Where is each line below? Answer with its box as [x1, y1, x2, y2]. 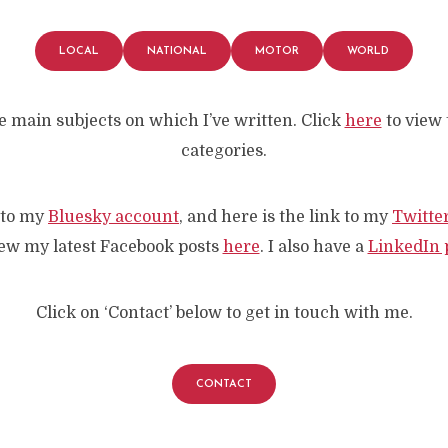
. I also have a [259, 238, 368, 256]
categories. [181, 142, 267, 160]
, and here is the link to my [179, 208, 392, 226]
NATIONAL [147, 46, 207, 57]
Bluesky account [48, 208, 179, 226]
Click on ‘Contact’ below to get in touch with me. [35, 304, 413, 322]
